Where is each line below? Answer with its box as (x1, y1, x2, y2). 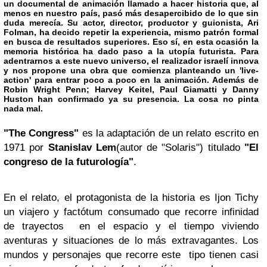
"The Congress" (4, 128, 79, 139)
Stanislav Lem (48, 142, 116, 154)
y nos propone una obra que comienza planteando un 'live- (4, 66, 259, 76)
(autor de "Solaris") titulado (116, 142, 245, 154)
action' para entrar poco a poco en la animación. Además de (4, 75, 259, 85)
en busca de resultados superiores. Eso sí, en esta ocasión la (4, 37, 259, 47)
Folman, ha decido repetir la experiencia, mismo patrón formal (4, 27, 259, 38)
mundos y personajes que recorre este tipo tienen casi (4, 249, 259, 261)
